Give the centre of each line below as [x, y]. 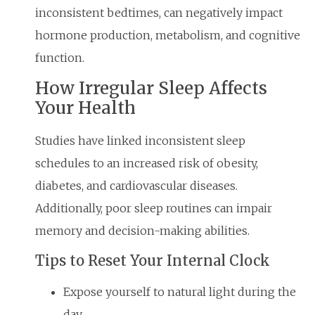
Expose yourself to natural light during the [180, 291]
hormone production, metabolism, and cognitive [168, 35]
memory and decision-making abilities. [142, 231]
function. [60, 57]
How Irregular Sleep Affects [151, 89]
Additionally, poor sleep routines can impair [154, 208]
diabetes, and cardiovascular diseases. [136, 186]
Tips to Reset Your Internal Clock [153, 260]
